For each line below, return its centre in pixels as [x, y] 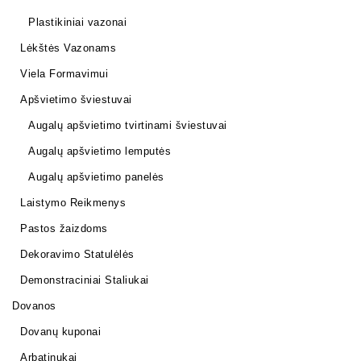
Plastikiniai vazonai [77, 23]
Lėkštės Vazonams [68, 48]
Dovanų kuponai [60, 332]
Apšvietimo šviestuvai [76, 100]
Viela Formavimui [64, 74]
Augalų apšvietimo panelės [96, 177]
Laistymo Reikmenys [73, 203]
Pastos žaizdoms [64, 229]
